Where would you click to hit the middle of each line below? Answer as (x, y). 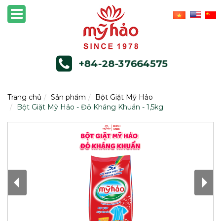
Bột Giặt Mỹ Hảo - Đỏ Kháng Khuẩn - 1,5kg (90, 107)
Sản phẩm (68, 97)
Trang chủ (24, 97)
